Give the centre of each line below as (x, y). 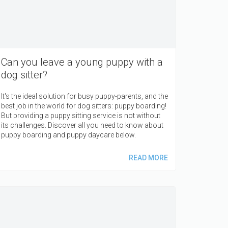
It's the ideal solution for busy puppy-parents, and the (84, 96)
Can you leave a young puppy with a (82, 62)
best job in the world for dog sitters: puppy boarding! (84, 106)
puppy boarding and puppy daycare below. (68, 135)
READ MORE (148, 158)
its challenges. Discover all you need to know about (82, 125)
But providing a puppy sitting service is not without (81, 116)
